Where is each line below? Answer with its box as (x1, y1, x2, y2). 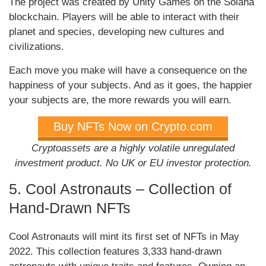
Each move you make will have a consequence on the (9, 65, 247, 77)
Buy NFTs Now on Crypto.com (53, 120, 213, 134)
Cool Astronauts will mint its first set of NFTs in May (9, 231, 239, 243)
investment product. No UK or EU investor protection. (14, 157, 252, 169)
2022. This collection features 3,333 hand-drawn (9, 246, 221, 258)
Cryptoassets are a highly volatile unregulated (31, 142, 235, 154)
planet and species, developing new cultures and (9, 26, 224, 38)
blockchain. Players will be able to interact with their (9, 11, 239, 23)
